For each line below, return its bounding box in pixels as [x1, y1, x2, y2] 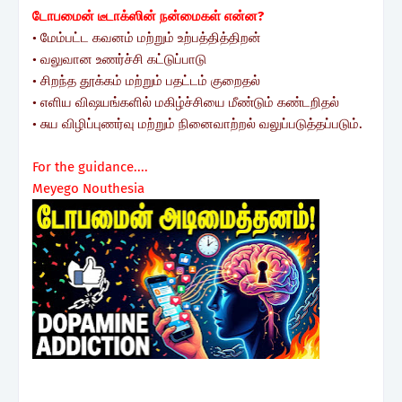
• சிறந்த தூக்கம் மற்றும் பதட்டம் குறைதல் [32, 72, 260, 89]
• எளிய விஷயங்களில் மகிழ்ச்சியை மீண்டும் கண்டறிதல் [32, 93, 339, 110]
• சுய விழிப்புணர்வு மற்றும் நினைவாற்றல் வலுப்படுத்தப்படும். [32, 115, 363, 132]
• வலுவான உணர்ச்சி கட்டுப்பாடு [32, 50, 206, 67]
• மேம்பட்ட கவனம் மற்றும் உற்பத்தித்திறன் [32, 29, 261, 46]
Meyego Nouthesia [32, 179, 148, 197]
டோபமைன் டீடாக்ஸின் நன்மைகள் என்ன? [32, 7, 264, 24]
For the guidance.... [32, 158, 152, 175]
